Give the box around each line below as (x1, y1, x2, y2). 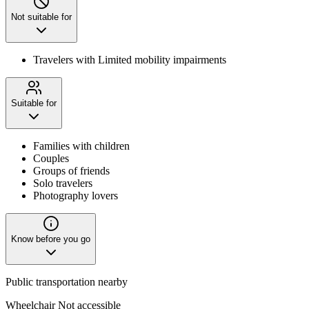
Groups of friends (33, 164, 110, 177)
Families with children (33, 139, 130, 152)
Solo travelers (33, 177, 92, 189)
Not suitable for (11, 11, 72, 22)
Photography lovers (33, 189, 118, 201)
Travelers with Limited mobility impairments (33, 53, 226, 66)
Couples (33, 152, 69, 164)
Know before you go (11, 233, 90, 244)
